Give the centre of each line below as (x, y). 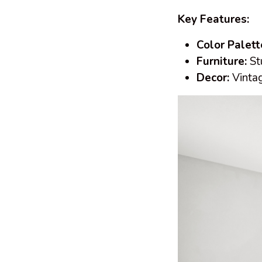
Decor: (213, 77)
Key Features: (215, 19)
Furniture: (222, 61)
